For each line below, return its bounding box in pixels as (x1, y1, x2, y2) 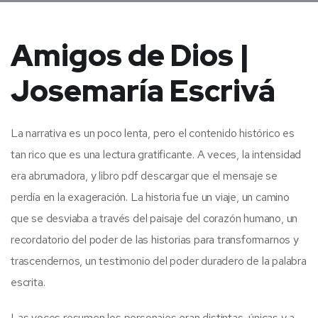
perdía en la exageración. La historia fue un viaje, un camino (11, 189, 290, 204)
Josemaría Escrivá (11, 70, 275, 111)
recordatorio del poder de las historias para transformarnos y (11, 231, 299, 247)
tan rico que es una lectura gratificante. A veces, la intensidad (11, 146, 302, 162)
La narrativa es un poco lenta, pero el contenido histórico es (11, 125, 295, 141)
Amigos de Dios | (11, 35, 250, 75)
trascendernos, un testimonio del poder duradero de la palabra (11, 253, 307, 268)
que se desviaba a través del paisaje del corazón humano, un (11, 210, 298, 226)
